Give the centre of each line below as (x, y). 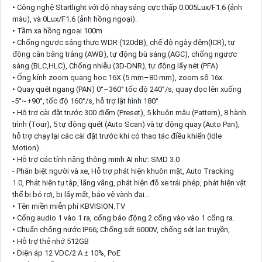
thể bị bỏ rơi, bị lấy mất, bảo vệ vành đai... (81, 194)
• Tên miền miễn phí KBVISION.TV (68, 206)
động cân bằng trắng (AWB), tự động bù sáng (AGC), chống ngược (124, 54)
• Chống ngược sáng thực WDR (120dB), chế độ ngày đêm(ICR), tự (123, 42)
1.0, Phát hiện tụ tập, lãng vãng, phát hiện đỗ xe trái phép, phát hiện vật (129, 182)
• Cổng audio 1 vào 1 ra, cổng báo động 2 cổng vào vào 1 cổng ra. (123, 218)
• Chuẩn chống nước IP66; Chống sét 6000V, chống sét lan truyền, (121, 229)
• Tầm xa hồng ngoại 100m (57, 30)
